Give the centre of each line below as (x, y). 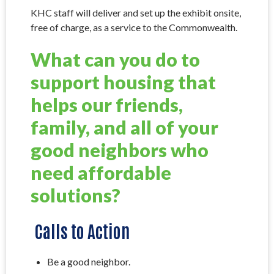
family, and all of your (124, 128)
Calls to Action (82, 230)
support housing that (123, 82)
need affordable (101, 173)
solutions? (76, 195)
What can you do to (115, 60)
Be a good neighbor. (89, 261)
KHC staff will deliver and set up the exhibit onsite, (136, 12)
